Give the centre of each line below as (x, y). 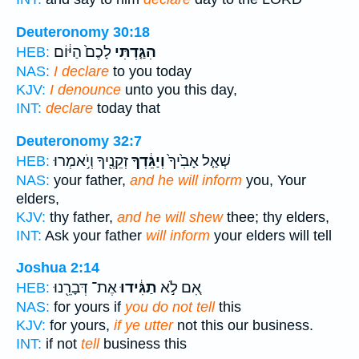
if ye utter (143, 326)
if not (61, 344)
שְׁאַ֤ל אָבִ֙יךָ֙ (198, 161)
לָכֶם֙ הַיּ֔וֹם (83, 52)
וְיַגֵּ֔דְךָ (147, 161)
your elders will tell (271, 235)
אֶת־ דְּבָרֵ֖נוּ (85, 288)
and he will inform (186, 180)
